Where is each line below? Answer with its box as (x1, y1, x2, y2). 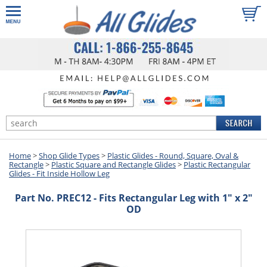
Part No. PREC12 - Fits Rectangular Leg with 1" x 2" (14, 191, 253, 204)
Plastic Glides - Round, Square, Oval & (107, 150, 238, 161)
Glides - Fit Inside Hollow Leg (9, 167, 110, 179)
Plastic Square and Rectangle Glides (51, 159, 176, 170)
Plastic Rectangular (184, 159, 250, 170)
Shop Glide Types (39, 150, 100, 161)
